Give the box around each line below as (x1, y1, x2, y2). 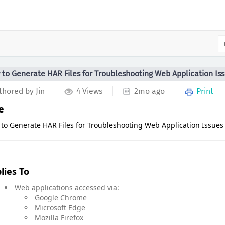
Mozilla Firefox (35, 212, 83, 222)
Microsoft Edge (35, 202, 85, 212)
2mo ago (134, 86, 165, 96)
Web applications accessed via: (15, 182, 119, 192)
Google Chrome (35, 192, 87, 202)
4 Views (74, 86, 104, 96)
